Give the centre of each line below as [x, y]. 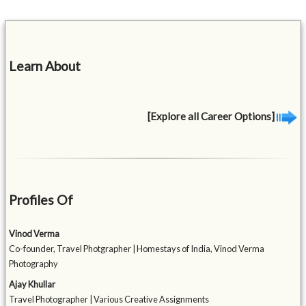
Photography [34, 264]
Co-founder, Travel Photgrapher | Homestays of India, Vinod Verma [137, 249]
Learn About [45, 66]
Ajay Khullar [32, 284]
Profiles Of [41, 200]
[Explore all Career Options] [212, 116]
